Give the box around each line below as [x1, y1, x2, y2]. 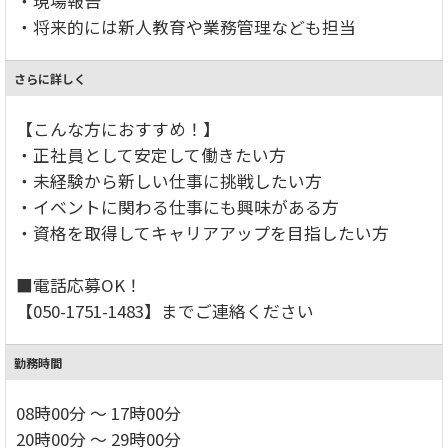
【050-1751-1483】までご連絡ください [16, 298, 314, 323]
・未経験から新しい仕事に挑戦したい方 [16, 168, 322, 193]
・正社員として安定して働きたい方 [16, 142, 286, 167]
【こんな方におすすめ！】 [16, 116, 220, 141]
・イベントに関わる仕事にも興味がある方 [16, 194, 339, 219]
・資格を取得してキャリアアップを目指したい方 [16, 220, 389, 245]
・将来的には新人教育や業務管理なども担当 [16, 14, 356, 39]
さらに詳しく [14, 69, 86, 87]
